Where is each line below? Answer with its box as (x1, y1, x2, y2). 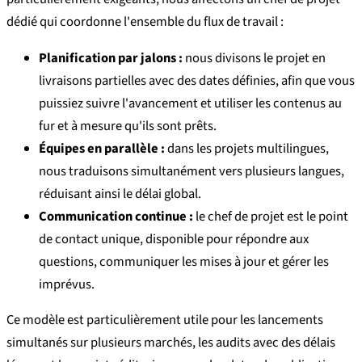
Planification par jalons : (39, 48, 183, 68)
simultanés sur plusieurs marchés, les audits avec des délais (6, 333, 335, 353)
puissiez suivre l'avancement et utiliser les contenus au (39, 93, 342, 113)
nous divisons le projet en (183, 48, 326, 68)
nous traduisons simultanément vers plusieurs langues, (39, 161, 344, 181)
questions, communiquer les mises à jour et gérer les (39, 251, 329, 271)
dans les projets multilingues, (165, 138, 329, 158)
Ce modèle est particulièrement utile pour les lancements (6, 310, 323, 330)
